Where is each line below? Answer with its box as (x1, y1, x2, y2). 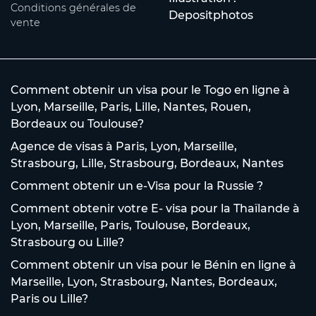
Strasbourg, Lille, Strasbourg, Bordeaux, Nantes (11, 156, 284, 170)
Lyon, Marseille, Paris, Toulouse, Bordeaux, (11, 218, 250, 232)
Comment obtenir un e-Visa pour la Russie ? (11, 178, 263, 193)
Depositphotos (169, 8, 253, 22)
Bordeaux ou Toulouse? (11, 116, 144, 130)
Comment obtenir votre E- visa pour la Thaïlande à (11, 201, 300, 215)
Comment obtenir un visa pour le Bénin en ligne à (11, 257, 296, 272)
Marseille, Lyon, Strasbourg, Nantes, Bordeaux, (11, 274, 277, 288)
